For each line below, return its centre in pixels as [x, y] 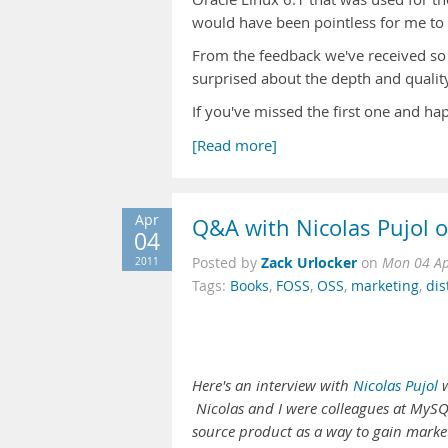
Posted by [226, 263]
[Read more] [234, 145]
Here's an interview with [272, 385]
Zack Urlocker [309, 262]
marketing [385, 286]
